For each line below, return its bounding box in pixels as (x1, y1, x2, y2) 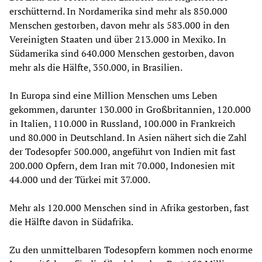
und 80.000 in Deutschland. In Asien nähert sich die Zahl (9, 130, 247, 144)
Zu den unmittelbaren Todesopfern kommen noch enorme (9, 243, 253, 256)
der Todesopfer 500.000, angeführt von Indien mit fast (9, 144, 236, 158)
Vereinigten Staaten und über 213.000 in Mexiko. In (9, 32, 226, 46)
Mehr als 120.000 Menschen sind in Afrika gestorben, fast (9, 201, 249, 214)
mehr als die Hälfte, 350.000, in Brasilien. (9, 60, 182, 74)
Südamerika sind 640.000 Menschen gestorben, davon (9, 46, 235, 60)
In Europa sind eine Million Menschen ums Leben (9, 88, 218, 102)
